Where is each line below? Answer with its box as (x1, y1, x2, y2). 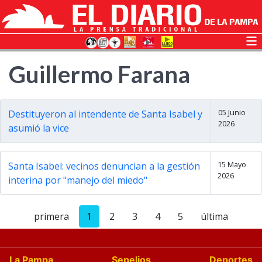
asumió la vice (8, 122, 69, 135)
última (201, 210, 228, 223)
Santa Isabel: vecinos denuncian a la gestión (8, 160, 200, 173)
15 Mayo (217, 159, 246, 170)
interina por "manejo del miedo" (8, 174, 150, 187)
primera (34, 210, 69, 223)
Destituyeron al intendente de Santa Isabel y (8, 108, 202, 120)
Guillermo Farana (9, 60, 190, 88)
